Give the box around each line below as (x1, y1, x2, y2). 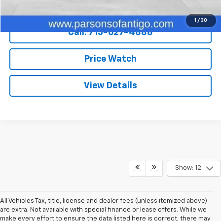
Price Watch (84, 54, 137, 64)
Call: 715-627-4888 (68, 28, 153, 37)
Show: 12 (175, 165, 201, 172)
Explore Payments (72, 1, 150, 10)
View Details (84, 81, 138, 90)
